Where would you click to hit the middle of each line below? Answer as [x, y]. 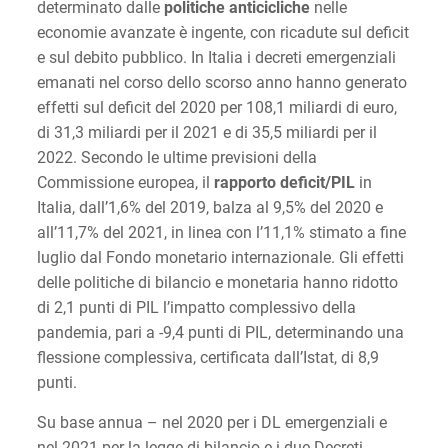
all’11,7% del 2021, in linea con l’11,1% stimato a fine [221, 232]
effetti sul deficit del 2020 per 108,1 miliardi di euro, [216, 107]
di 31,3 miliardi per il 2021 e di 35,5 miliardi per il [206, 132]
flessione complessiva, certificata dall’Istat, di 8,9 [207, 357]
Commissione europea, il [125, 182]
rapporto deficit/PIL [284, 182]
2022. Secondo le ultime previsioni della [176, 157]
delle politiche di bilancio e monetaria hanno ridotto [217, 282]
